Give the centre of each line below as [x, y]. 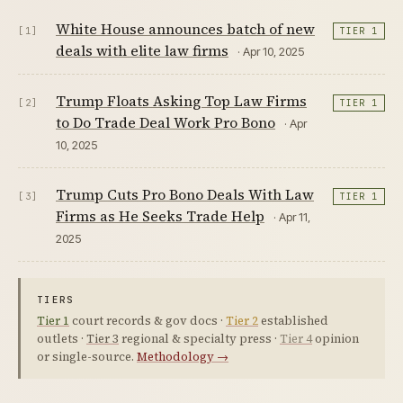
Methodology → [183, 357]
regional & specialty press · [199, 339]
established [293, 321]
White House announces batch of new [185, 29]
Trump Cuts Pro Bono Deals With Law [185, 194]
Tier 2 [242, 321]
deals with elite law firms [142, 50]
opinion [336, 339]
